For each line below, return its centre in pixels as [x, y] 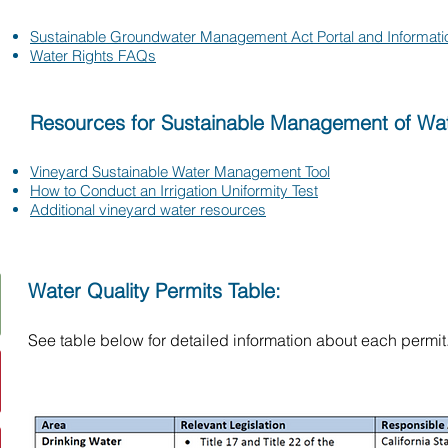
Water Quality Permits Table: [157, 290]
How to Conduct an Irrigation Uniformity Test [174, 190]
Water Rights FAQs [93, 55]
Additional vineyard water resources [148, 209]
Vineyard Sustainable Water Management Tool [180, 171]
